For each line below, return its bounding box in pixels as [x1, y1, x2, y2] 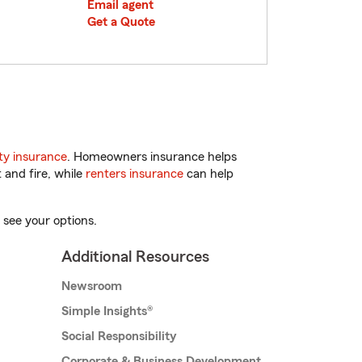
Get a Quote [87, 15, 155, 29]
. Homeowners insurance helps [67, 150, 237, 164]
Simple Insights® [61, 305, 153, 318]
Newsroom [61, 280, 122, 293]
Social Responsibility [61, 330, 176, 343]
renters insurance [86, 167, 183, 181]
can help [183, 167, 234, 181]
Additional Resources [61, 249, 209, 266]
